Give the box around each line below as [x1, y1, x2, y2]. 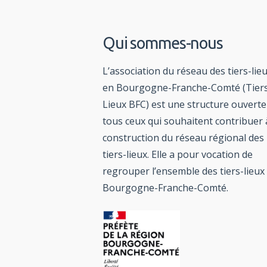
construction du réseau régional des [103, 131, 264, 145]
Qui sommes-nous [103, 34, 223, 52]
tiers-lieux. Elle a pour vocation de [103, 148, 253, 162]
